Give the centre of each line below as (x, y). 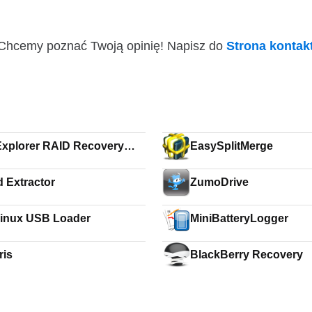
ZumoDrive (220, 182)
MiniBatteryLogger (240, 218)
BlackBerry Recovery (247, 255)
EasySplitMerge (232, 146)
